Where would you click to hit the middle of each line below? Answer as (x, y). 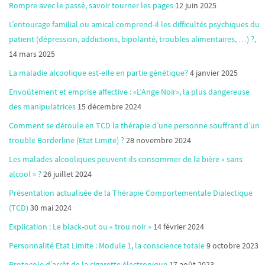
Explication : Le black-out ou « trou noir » (80, 226)
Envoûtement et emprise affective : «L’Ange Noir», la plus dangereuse (129, 91)
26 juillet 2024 (67, 174)
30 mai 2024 (51, 207)
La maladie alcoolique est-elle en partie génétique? (98, 72)
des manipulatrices (42, 106)
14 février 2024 (179, 226)
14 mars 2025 (32, 54)
